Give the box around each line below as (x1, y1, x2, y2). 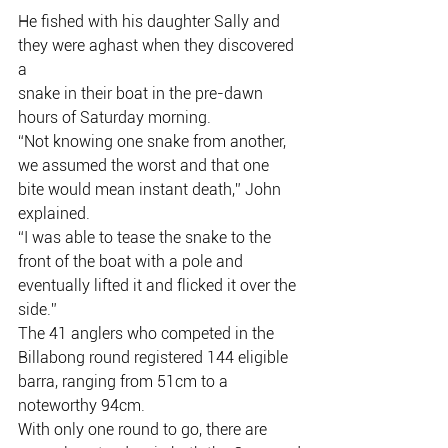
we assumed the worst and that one (18, 156, 269, 175)
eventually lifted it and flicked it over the (18, 276, 300, 295)
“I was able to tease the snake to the (18, 228, 275, 247)
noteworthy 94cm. (18, 396, 145, 415)
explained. (18, 204, 90, 223)
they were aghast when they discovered (18, 36, 298, 55)
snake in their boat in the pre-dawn (18, 84, 267, 103)
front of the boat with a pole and (18, 252, 243, 271)
